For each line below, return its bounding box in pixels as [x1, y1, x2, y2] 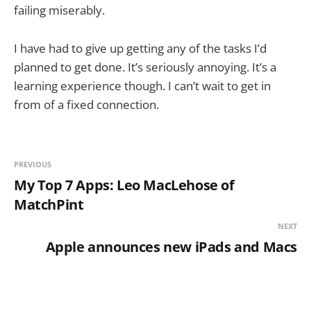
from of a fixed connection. [14, 96, 162, 112]
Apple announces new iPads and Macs [45, 237, 297, 256]
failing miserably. [14, 2, 108, 19]
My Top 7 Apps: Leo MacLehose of [14, 175, 235, 194]
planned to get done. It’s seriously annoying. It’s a [14, 58, 276, 75]
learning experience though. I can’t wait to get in [14, 77, 271, 94]
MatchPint [14, 194, 84, 214]
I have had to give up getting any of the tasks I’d [14, 40, 267, 56]
